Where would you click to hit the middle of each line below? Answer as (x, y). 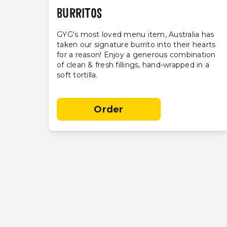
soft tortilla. (77, 75)
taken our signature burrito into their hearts (136, 44)
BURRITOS (79, 14)
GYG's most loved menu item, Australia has (136, 34)
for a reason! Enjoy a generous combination (136, 54)
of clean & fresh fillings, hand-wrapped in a (133, 65)
